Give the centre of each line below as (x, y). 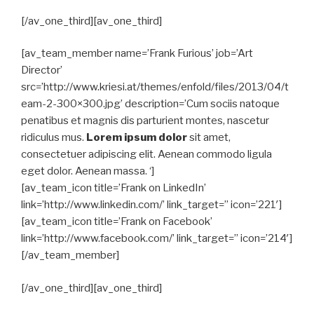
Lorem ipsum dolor (137, 137)
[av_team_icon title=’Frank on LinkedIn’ (114, 188)
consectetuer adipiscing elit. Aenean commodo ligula (146, 154)
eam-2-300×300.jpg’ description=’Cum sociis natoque (150, 104)
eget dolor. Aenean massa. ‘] (88, 171)
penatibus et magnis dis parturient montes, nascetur (145, 121)
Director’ (42, 70)
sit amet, (209, 137)
